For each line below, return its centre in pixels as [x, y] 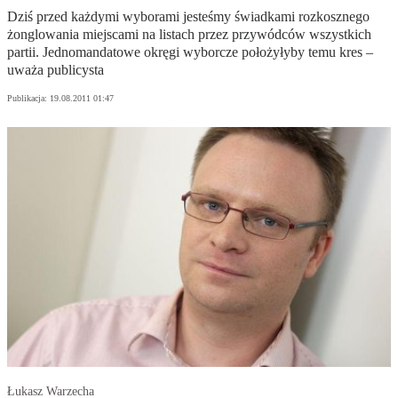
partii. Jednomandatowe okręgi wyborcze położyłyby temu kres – [190, 52]
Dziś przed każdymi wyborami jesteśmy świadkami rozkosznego [188, 17]
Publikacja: [28, 99]
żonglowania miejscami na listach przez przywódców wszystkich [189, 35]
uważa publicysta [56, 70]
